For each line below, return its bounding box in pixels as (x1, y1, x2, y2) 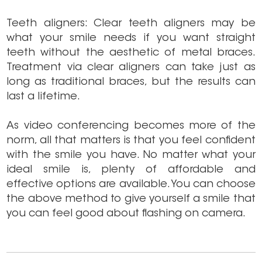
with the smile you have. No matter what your (6, 150, 256, 161)
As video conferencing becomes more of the (6, 121, 256, 132)
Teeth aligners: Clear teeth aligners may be (6, 19, 256, 30)
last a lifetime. (6, 92, 81, 103)
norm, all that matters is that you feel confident (6, 136, 256, 147)
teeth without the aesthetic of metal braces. (6, 48, 256, 59)
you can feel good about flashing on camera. (6, 209, 246, 220)
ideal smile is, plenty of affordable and (6, 165, 256, 176)
